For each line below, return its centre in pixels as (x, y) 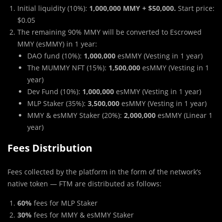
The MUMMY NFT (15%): (68, 68)
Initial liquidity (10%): (53, 8)
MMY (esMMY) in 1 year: (57, 44)
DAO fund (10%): (55, 56)
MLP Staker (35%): (57, 104)
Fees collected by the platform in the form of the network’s (104, 172)
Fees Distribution (50, 148)
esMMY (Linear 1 (184, 115)
